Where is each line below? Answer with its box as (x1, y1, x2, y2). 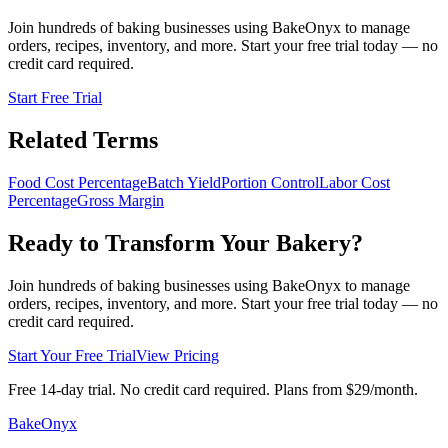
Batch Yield (147, 173, 221, 191)
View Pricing (136, 346, 219, 364)
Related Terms (8, 127, 158, 154)
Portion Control (221, 173, 319, 191)
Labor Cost (319, 173, 390, 191)
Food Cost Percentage (8, 173, 147, 191)
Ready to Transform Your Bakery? (8, 229, 363, 256)
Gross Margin (77, 191, 164, 209)
